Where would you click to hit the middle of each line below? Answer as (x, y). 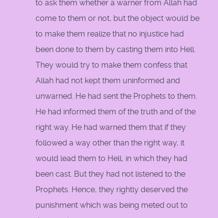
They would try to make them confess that (111, 65)
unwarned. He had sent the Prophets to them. (116, 96)
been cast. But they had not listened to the (110, 174)
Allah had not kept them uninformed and (108, 81)
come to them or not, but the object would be (118, 18)
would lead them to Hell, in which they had (111, 159)
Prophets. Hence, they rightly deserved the (112, 190)
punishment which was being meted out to (112, 205)
